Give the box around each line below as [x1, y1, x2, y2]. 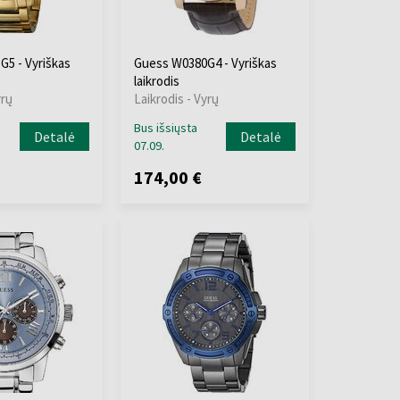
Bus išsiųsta [133, 120, 197, 136]
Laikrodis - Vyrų [133, 90, 219, 107]
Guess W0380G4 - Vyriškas [133, 54, 277, 71]
